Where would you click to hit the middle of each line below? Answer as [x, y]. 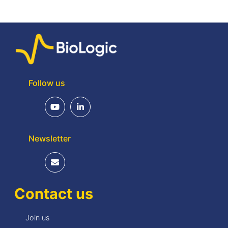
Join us [37, 217]
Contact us [54, 193]
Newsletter [50, 138]
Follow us [47, 83]
